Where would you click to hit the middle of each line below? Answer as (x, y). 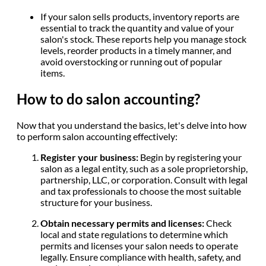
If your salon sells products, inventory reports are (140, 17)
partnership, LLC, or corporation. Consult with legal (144, 179)
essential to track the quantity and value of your (137, 28)
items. (53, 73)
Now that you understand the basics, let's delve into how (132, 125)
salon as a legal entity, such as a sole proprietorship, (144, 168)
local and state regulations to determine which (134, 234)
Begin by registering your (191, 157)
